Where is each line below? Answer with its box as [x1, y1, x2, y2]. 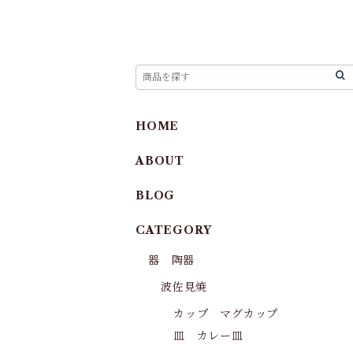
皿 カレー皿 [173, 329, 243, 343]
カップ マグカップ [173, 307, 279, 321]
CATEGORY [136, 223, 212, 237]
